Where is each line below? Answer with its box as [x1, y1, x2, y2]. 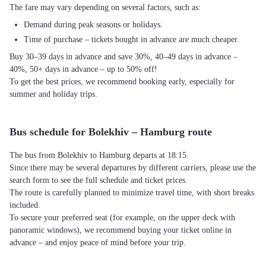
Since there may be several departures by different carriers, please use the [9, 163, 256, 172]
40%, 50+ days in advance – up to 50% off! [9, 65, 157, 74]
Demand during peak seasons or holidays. [24, 20, 163, 29]
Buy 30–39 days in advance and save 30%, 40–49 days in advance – [9, 52, 237, 61]
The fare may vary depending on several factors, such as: [9, 3, 201, 12]
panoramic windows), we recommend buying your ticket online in [9, 226, 232, 235]
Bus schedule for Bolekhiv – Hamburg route [9, 126, 212, 138]
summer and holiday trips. [9, 90, 97, 99]
